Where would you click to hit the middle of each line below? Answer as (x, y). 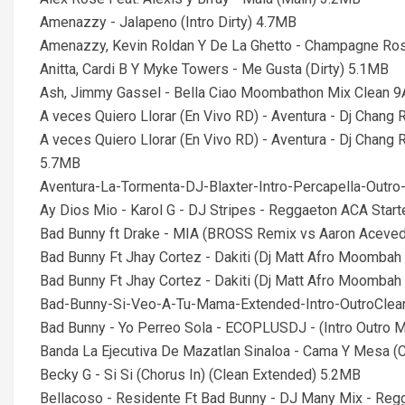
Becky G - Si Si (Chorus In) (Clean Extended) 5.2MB (200, 375)
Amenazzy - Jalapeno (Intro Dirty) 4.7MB (168, 22)
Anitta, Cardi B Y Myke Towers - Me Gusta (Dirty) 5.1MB (214, 69)
